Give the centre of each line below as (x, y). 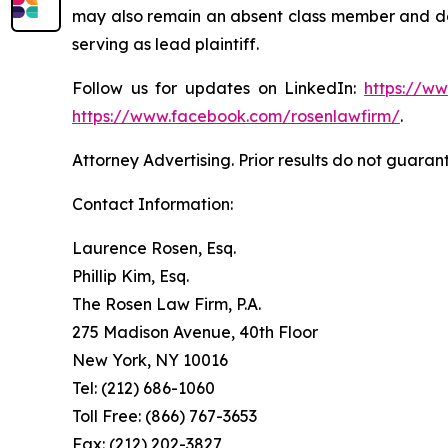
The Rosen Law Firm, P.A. (166, 304)
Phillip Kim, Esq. (130, 276)
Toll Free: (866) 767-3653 (164, 416)
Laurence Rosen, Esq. (154, 248)
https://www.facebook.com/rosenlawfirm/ (236, 116)
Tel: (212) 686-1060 (143, 388)
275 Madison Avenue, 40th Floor (195, 332)
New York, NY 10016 (150, 360)
